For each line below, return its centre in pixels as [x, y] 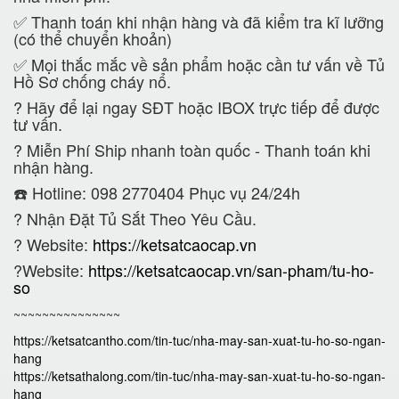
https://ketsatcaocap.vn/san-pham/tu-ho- [231, 270]
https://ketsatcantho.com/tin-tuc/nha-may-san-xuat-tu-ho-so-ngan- [199, 340]
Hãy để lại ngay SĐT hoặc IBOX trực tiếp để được [201, 107]
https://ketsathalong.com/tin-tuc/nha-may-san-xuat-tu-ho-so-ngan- [199, 376]
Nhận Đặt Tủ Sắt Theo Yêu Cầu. [139, 218]
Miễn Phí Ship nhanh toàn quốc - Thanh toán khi [196, 150]
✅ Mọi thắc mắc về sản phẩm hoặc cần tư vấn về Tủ [199, 64]
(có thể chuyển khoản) [93, 38]
